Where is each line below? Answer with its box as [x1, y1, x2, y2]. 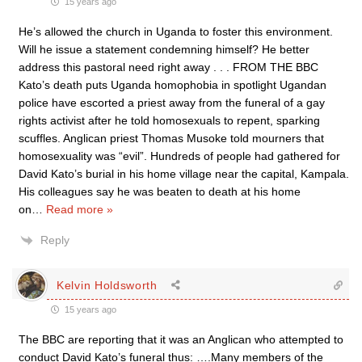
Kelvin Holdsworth [57, 278, 158, 292]
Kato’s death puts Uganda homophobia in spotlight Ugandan [19, 78, 326, 91]
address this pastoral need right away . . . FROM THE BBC [19, 61, 318, 74]
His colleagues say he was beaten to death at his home [19, 185, 301, 198]
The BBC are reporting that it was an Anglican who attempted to [19, 333, 343, 346]
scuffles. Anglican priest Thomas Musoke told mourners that [19, 132, 324, 145]
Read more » [46, 203, 113, 216]
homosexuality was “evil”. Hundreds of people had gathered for [19, 149, 340, 162]
